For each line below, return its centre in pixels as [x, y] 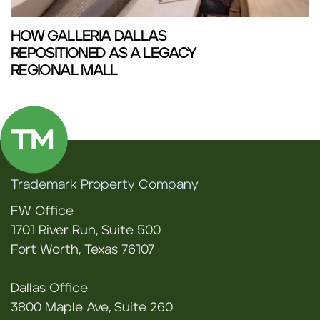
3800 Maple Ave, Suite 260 [92, 308]
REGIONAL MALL [64, 71]
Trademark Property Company [105, 185]
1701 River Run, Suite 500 [86, 231]
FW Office [42, 211]
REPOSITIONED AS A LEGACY [104, 54]
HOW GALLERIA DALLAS [89, 36]
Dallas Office [49, 289]
